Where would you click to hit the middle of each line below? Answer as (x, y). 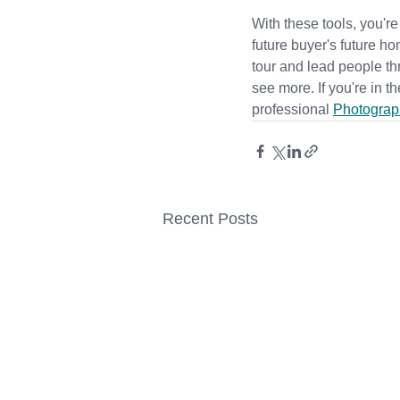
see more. (285, 88)
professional (291, 109)
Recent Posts (210, 219)
